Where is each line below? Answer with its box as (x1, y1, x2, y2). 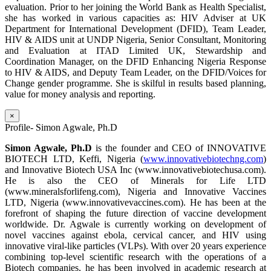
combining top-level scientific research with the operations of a (5, 252, 266, 263)
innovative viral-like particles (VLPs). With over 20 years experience (5, 241, 266, 252)
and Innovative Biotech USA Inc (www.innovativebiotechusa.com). (5, 165, 266, 175)
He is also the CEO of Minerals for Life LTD (5, 175, 266, 186)
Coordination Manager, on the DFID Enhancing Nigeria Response (5, 56, 266, 67)
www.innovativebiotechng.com (143, 154, 263, 165)
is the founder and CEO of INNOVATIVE (92, 143, 267, 154)
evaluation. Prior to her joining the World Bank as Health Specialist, (5, 2, 266, 13)
